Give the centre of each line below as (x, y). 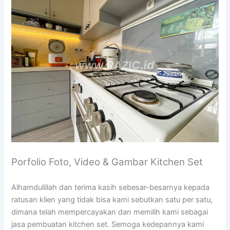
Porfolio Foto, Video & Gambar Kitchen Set (107, 162)
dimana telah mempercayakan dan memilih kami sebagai (110, 212)
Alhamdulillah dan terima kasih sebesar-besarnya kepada (111, 187)
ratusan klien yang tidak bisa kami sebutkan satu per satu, (112, 199)
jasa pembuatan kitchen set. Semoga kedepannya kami (108, 224)
